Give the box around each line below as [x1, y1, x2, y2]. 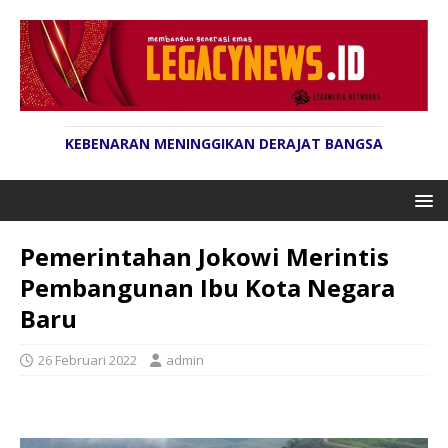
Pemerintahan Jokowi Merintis [20, 240, 389, 274]
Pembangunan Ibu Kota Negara [20, 271, 395, 305]
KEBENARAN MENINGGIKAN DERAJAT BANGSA [65, 134, 383, 154]
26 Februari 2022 [38, 351, 137, 370]
